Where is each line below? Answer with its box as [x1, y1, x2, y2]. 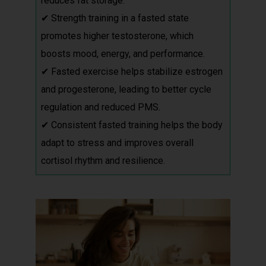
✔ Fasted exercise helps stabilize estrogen [41, 66, 223, 77]
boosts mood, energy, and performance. [41, 48, 205, 59]
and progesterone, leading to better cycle [41, 84, 211, 95]
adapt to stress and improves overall [41, 137, 194, 148]
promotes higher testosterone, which [41, 30, 194, 42]
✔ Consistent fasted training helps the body [41, 119, 223, 131]
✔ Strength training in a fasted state [41, 12, 189, 24]
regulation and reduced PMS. [41, 102, 160, 113]
